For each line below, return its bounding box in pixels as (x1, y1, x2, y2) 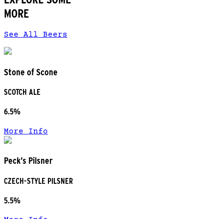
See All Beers (4, 30, 67, 40)
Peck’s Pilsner (4, 155, 53, 166)
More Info (4, 127, 48, 136)
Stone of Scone (4, 66, 58, 77)
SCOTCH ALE (4, 88, 41, 97)
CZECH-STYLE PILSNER (4, 176, 73, 186)
